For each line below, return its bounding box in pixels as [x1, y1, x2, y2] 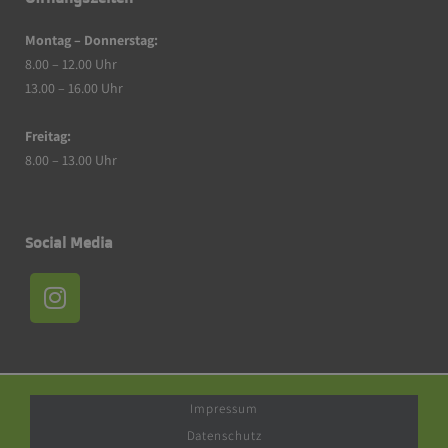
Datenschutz [186, 426, 262, 444]
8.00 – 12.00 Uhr [25, 54, 120, 73]
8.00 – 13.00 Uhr [25, 150, 117, 169]
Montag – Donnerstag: [25, 30, 158, 49]
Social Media [25, 232, 113, 252]
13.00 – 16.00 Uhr [25, 78, 123, 97]
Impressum [190, 399, 258, 417]
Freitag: [25, 126, 71, 145]
